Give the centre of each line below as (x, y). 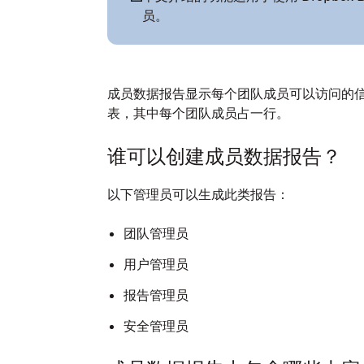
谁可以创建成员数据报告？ (224, 156)
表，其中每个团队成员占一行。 (198, 113)
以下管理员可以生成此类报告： (198, 194)
